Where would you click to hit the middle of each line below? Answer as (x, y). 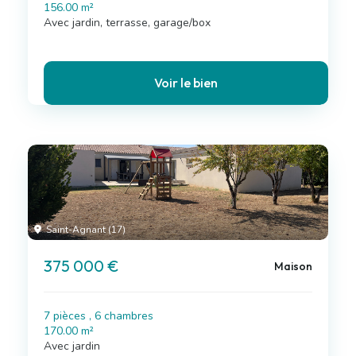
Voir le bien (186, 83)
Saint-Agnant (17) (85, 230)
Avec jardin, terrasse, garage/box (127, 23)
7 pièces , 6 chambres (99, 316)
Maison (293, 266)
